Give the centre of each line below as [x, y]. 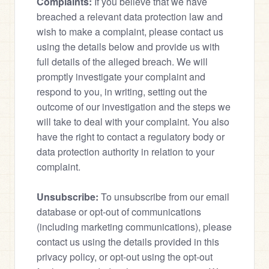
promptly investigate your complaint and [121, 77]
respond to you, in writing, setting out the [122, 92]
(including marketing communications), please [134, 227]
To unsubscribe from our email [164, 197]
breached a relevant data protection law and [130, 17]
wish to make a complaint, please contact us [130, 32]
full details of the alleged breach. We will [122, 62]
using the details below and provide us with [128, 47]
